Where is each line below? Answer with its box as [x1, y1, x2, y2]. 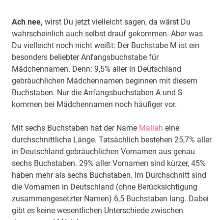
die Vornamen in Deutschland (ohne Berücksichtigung [12, 182, 197, 192]
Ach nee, [12, 17, 43, 27]
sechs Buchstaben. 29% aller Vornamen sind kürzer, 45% [12, 159, 206, 168]
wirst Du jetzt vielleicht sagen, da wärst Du [43, 17, 191, 27]
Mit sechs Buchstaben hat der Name [12, 123, 139, 133]
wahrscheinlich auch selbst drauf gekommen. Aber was [12, 29, 203, 39]
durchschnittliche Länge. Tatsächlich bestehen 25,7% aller [12, 135, 212, 145]
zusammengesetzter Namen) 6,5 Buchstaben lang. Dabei [12, 194, 209, 204]
